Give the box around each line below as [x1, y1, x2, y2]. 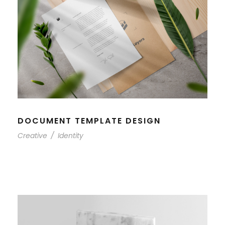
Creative [18, 130, 47, 141]
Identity [58, 130, 83, 141]
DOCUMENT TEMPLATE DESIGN [18, 115, 161, 127]
